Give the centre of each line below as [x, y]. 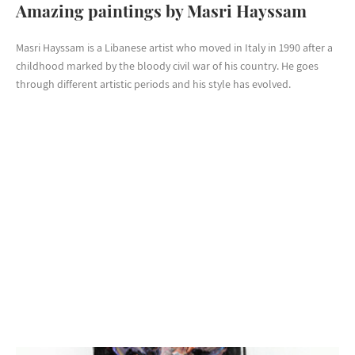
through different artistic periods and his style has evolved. [153, 84]
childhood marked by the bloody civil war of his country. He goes [167, 65]
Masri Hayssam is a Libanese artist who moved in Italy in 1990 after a [174, 47]
